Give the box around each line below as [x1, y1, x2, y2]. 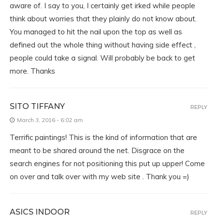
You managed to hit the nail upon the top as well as [10, 27, 182, 36]
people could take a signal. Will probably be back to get [10, 53, 195, 62]
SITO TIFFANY [10, 102, 65, 111]
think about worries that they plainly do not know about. [10, 14, 197, 23]
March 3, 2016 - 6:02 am [17, 116, 83, 124]
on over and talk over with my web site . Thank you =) [10, 172, 189, 181]
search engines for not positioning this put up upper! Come [10, 159, 205, 168]
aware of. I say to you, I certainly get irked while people [10, 1, 195, 10]
